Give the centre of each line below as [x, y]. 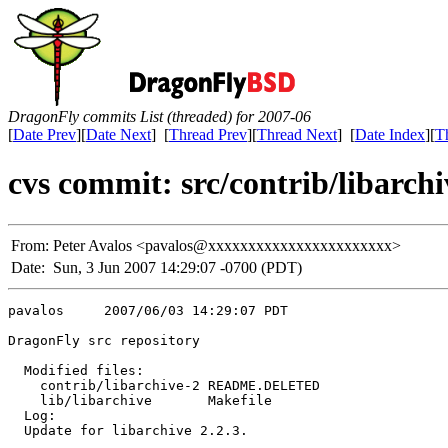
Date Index [390, 134]
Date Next [118, 134]
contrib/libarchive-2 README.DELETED [168, 385]
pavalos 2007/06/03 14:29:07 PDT [148, 310]
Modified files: [76, 370]
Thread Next [297, 134]
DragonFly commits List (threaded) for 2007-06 [159, 116]
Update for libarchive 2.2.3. [128, 430]
